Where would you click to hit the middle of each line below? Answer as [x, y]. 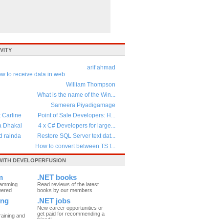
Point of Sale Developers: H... [77, 115]
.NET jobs [54, 201]
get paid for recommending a [71, 214]
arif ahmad [101, 67]
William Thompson [91, 85]
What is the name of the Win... [76, 95]
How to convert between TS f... [75, 146]
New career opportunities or [70, 208]
